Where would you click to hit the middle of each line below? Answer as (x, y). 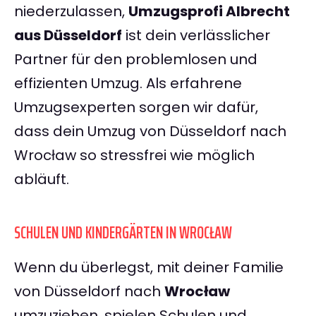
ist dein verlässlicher (196, 36)
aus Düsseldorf (68, 36)
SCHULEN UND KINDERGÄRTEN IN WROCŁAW (123, 233)
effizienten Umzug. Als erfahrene (128, 84)
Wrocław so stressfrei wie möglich (134, 156)
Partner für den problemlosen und (136, 60)
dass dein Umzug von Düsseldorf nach (150, 132)
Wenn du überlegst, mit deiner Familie (149, 268)
